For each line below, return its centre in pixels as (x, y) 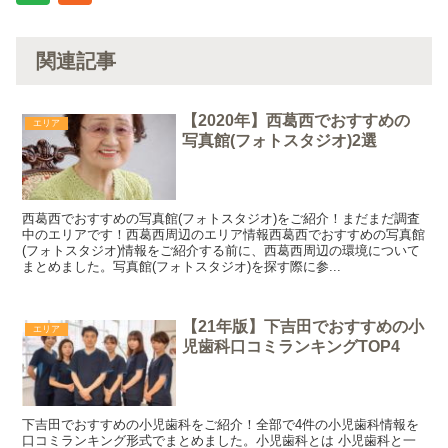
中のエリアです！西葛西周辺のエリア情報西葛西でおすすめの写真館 (224, 234)
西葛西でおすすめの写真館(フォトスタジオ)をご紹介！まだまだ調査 (221, 218)
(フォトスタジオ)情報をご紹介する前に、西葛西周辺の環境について (221, 250)
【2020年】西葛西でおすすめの (296, 120)
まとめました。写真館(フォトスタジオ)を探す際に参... (182, 266)
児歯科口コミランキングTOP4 (291, 347)
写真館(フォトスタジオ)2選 (280, 140)
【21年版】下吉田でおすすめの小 (303, 327)
